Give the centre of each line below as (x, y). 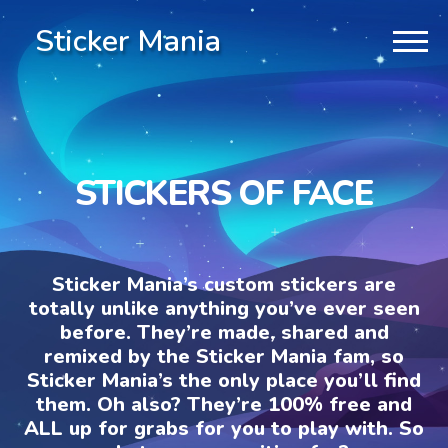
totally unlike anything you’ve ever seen (224, 308)
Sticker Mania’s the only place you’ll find (224, 380)
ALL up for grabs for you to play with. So (224, 428)
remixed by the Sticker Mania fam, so (224, 356)
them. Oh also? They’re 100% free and (224, 404)
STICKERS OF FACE (224, 193)
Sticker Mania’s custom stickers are (224, 284)
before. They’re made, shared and (224, 332)
